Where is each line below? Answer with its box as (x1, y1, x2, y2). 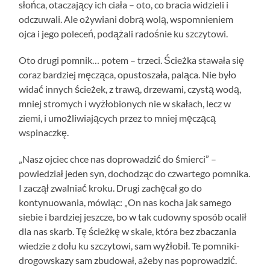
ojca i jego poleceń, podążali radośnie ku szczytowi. (19, 27, 228, 39)
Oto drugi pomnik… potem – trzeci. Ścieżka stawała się (19, 54, 245, 66)
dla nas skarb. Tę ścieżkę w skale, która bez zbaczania (19, 225, 237, 237)
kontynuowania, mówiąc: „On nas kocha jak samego (19, 196, 232, 208)
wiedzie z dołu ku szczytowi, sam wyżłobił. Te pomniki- (19, 239, 240, 251)
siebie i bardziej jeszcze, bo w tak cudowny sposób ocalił (19, 210, 247, 222)
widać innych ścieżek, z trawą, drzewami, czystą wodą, (19, 83, 242, 95)
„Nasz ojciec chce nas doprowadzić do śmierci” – (19, 152, 217, 165)
